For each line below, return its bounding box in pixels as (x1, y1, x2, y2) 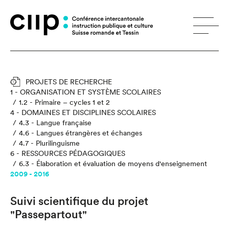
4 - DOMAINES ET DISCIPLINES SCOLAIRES (10, 108, 156, 117)
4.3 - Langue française (19, 119, 91, 127)
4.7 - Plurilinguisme (19, 139, 80, 147)
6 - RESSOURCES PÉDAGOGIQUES (10, 149, 125, 157)
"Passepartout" (10, 208, 87, 221)
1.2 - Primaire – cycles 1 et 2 (19, 98, 110, 106)
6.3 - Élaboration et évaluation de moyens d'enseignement (19, 159, 207, 168)
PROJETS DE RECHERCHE (26, 78, 112, 86)
